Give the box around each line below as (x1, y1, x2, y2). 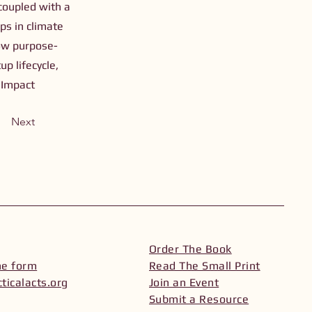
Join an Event (149, 276, 219, 289)
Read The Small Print (149, 259, 260, 272)
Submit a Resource (149, 292, 249, 306)
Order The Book (149, 242, 232, 256)
